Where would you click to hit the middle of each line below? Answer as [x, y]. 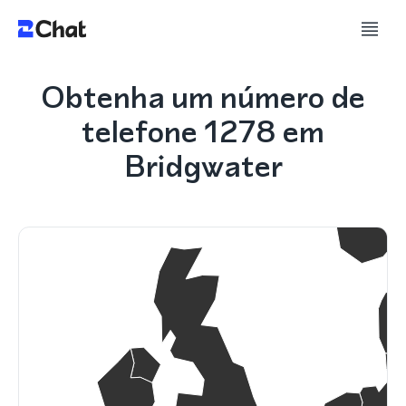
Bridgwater [203, 166]
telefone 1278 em [203, 131]
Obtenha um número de [203, 97]
